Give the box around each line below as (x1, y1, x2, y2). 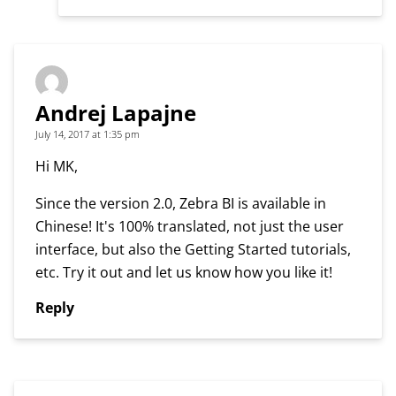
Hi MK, (35, 156, 78, 176)
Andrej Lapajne (35, 97, 196, 127)
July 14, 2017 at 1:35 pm (35, 126, 140, 141)
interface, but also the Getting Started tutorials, (35, 239, 351, 259)
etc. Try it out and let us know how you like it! (35, 262, 332, 282)
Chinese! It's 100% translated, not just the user (35, 216, 344, 236)
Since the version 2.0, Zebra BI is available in (35, 193, 326, 213)
